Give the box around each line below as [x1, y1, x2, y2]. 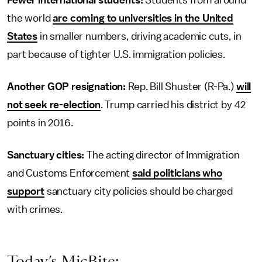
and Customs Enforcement [7, 168, 133, 178]
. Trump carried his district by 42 [100, 99, 246, 110]
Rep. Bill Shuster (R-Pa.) [128, 81, 236, 92]
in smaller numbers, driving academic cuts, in [37, 31, 242, 42]
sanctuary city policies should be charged [44, 186, 233, 196]
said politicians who [132, 168, 222, 178]
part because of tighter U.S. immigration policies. [7, 49, 225, 60]
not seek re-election [7, 99, 101, 110]
